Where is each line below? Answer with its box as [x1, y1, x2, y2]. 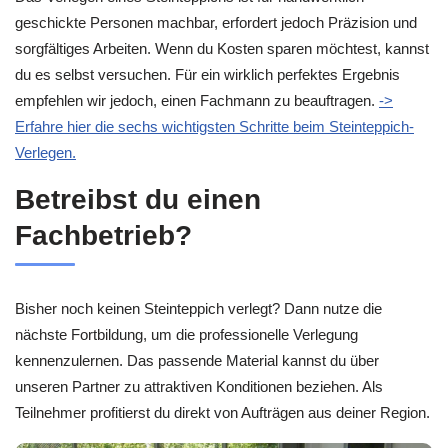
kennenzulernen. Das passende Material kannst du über [15, 352, 379, 370]
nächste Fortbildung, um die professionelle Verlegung [15, 326, 358, 344]
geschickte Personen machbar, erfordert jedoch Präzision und [15, 13, 417, 31]
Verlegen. [15, 143, 76, 161]
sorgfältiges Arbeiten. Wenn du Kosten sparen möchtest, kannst [15, 39, 429, 57]
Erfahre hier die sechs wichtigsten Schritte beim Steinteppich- [15, 117, 414, 135]
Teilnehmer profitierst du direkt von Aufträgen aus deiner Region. [15, 404, 430, 422]
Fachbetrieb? [15, 220, 192, 252]
